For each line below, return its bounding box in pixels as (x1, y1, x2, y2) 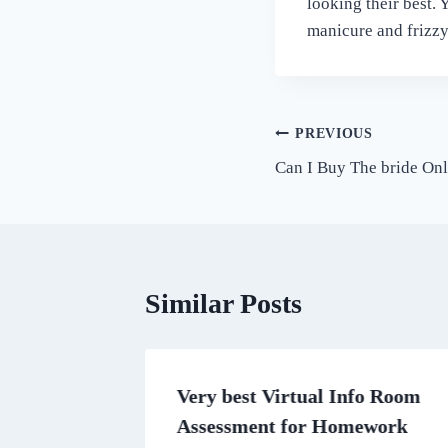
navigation (274, 164, 401, 196)
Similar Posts (145, 288, 302, 320)
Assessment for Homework (176, 415, 408, 438)
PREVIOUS (295, 125, 373, 141)
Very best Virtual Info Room (176, 385, 421, 408)
